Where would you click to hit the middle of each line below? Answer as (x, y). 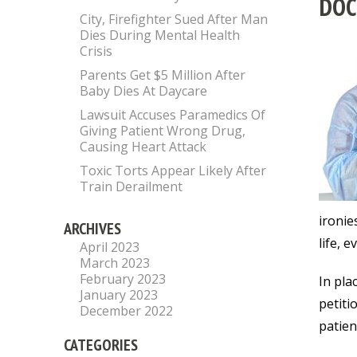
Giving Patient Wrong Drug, (163, 131)
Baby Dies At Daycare (143, 91)
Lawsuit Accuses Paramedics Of (173, 115)
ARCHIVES (92, 229)
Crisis (96, 51)
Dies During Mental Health (160, 35)
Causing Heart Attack (143, 147)
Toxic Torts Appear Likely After (173, 171)
